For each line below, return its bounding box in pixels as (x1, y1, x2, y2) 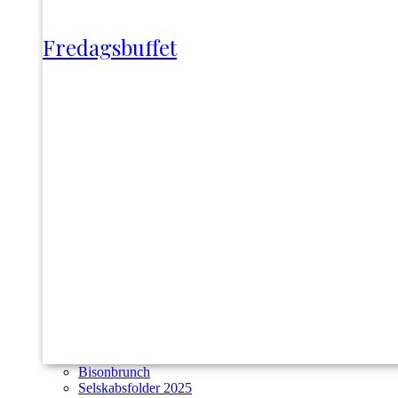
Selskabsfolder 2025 (78, 379, 192, 395)
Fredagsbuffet (43, 33, 177, 62)
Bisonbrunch (78, 363, 150, 379)
